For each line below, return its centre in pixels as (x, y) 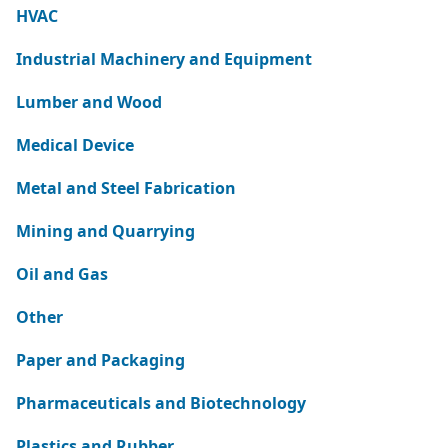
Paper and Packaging (100, 360)
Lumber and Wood (89, 102)
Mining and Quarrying (105, 231)
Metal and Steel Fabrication (126, 188)
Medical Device (75, 145)
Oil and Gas (62, 274)
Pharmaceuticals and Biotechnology (161, 403)
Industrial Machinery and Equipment (164, 59)
